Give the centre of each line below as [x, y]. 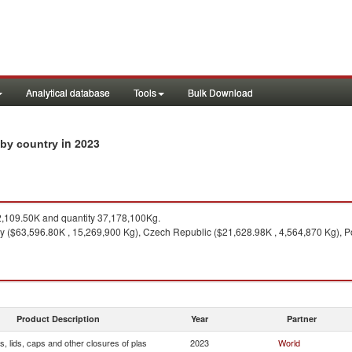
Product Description [58, 319]
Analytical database [68, 92]
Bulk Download [220, 92]
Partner [302, 319]
